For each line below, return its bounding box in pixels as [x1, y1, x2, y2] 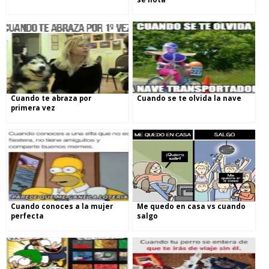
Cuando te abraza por [11, 94, 91, 103]
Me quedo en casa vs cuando [137, 202, 246, 211]
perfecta [11, 211, 44, 220]
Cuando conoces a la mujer [11, 202, 113, 211]
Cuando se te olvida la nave [137, 94, 242, 103]
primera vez [11, 103, 55, 112]
